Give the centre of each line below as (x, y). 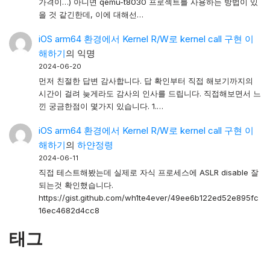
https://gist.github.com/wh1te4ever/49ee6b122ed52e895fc (148, 198)
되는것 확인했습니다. (76, 185)
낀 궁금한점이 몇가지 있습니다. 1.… (101, 106)
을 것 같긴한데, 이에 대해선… (91, 14)
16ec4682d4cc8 (69, 211)
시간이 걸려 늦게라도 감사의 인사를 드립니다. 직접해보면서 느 (149, 93)
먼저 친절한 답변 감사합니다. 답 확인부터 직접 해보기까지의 (146, 81)
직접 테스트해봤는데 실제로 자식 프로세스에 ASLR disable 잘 (148, 173)
